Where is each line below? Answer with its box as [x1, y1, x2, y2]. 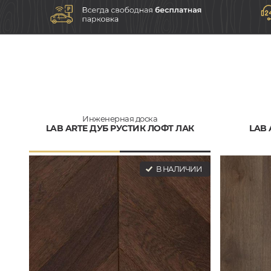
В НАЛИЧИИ [154, 164, 201, 174]
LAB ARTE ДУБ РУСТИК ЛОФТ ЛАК [45, 122, 194, 134]
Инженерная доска [82, 113, 157, 123]
